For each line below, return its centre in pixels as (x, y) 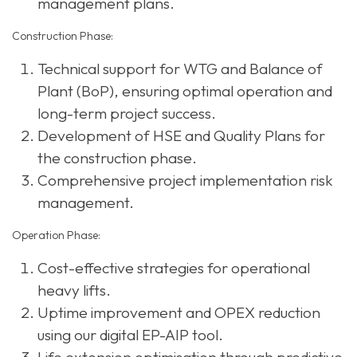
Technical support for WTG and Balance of (180, 69)
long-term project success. (127, 114)
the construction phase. (117, 158)
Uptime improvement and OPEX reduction (179, 313)
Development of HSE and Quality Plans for (181, 136)
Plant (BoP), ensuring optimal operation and (185, 91)
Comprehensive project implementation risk (185, 180)
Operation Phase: (56, 235)
